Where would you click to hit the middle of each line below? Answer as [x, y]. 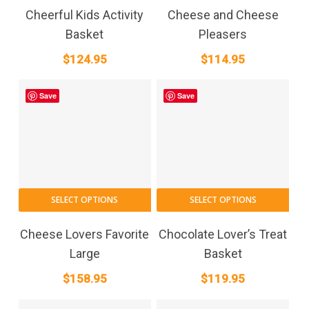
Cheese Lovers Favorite [85, 235]
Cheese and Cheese [223, 14]
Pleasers [223, 34]
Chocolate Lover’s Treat [223, 235]
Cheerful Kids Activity [85, 14]
